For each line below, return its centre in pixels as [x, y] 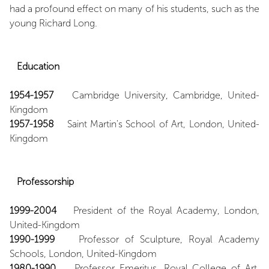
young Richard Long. [53, 23]
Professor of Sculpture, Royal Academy [157, 239]
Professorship [45, 182]
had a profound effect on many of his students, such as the [134, 9]
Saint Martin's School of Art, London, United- [157, 124]
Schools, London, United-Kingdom [83, 254]
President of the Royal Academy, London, [158, 210]
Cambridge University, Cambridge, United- [156, 95]
